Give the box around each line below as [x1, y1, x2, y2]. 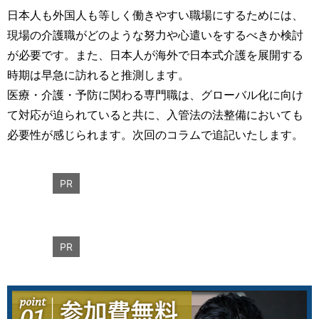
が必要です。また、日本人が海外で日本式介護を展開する [7, 47, 303, 62]
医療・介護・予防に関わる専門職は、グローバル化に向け [7, 87, 303, 102]
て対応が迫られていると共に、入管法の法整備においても [7, 107, 303, 122]
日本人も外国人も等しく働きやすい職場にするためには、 [7, 7, 303, 22]
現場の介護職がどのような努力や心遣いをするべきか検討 [7, 27, 303, 42]
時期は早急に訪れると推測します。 [7, 67, 189, 82]
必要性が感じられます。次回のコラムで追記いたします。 [7, 127, 303, 142]
